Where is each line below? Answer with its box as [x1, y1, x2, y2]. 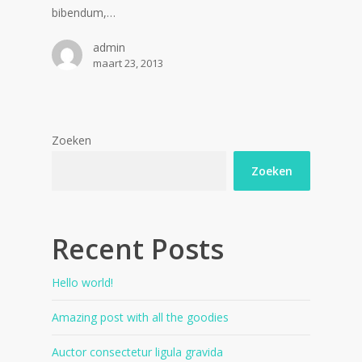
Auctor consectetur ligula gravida [52, 344, 223, 360]
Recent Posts [52, 230, 224, 268]
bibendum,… [52, 5, 116, 20]
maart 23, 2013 [93, 56, 163, 70]
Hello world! [52, 275, 113, 291]
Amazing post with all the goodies [52, 309, 229, 326]
